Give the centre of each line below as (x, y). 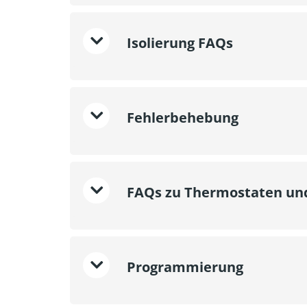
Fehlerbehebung (181, 117)
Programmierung (183, 267)
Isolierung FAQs (178, 42)
